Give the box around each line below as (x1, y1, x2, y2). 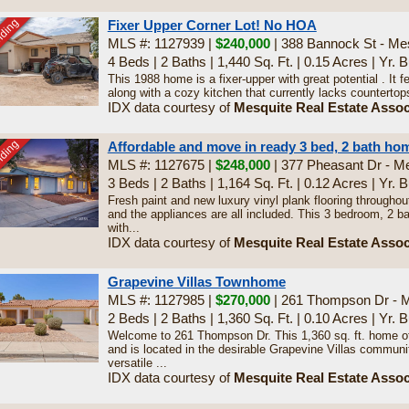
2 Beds (107, 310, 150, 326)
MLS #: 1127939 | (107, 36, 215, 51)
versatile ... (107, 356, 167, 370)
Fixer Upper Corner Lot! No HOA (107, 17, 317, 33)
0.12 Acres (303, 175, 368, 191)
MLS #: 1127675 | (107, 157, 215, 173)
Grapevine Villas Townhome (107, 274, 286, 289)
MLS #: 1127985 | (107, 292, 215, 308)
